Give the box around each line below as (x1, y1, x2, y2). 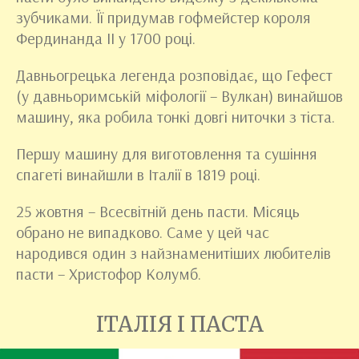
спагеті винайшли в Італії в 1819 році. (16, 163, 260, 184)
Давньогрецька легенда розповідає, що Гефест (16, 64, 333, 85)
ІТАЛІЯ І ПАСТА (95, 310, 264, 337)
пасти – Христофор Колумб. (16, 263, 201, 284)
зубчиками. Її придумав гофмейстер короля (16, 6, 311, 27)
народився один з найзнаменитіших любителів (16, 242, 331, 263)
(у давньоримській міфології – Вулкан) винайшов (16, 85, 343, 106)
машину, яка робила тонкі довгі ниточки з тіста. (16, 106, 335, 127)
